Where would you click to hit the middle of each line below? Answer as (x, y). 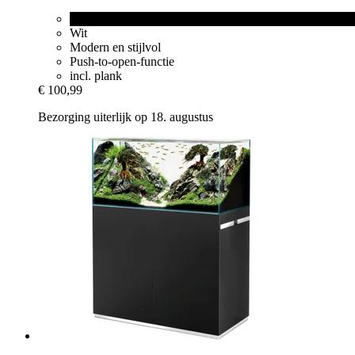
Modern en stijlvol (115, 47)
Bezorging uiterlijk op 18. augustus (126, 116)
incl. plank (96, 75)
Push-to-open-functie (122, 61)
